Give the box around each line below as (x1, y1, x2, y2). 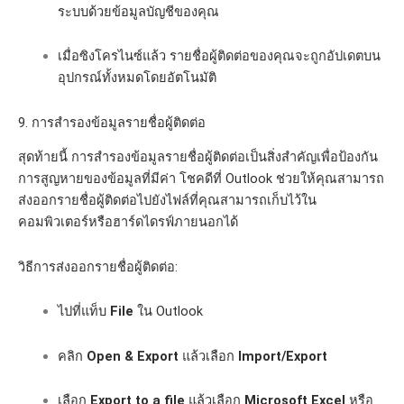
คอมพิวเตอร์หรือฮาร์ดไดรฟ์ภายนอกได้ (18, 214, 238, 231)
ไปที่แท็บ (57, 303, 110, 320)
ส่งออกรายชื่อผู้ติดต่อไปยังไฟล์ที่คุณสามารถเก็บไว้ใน (18, 192, 317, 209)
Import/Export (237, 347, 327, 364)
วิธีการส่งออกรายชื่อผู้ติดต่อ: (18, 258, 178, 275)
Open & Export (86, 347, 179, 364)
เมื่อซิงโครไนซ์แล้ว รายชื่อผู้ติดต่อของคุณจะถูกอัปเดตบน (57, 48, 381, 65)
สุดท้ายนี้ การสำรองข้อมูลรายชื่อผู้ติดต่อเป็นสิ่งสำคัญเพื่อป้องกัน (18, 149, 378, 166)
